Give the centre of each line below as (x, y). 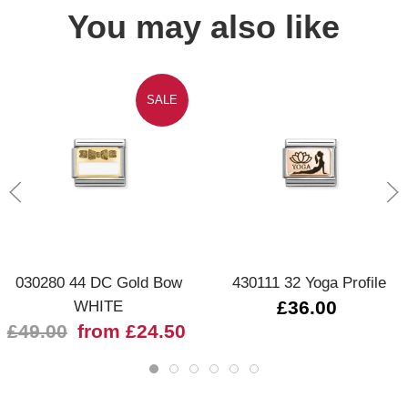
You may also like (204, 26)
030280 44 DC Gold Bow (98, 283)
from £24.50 (131, 332)
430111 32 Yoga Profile (310, 283)
